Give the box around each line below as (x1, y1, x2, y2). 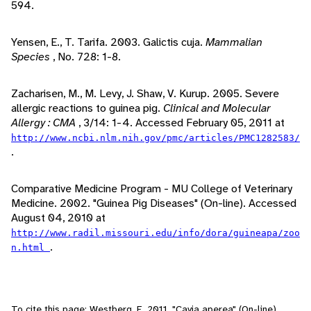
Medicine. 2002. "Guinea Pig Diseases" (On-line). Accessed (11, 196, 296, 211)
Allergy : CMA (11, 115, 78, 131)
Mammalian (205, 35, 262, 50)
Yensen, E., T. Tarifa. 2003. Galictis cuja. (11, 35, 205, 50)
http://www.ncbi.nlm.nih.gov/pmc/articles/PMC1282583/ (11, 133, 300, 144)
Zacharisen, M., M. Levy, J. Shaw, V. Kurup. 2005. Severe (11, 86, 279, 101)
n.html (11, 242, 50, 253)
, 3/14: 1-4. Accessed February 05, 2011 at (78, 115, 285, 131)
